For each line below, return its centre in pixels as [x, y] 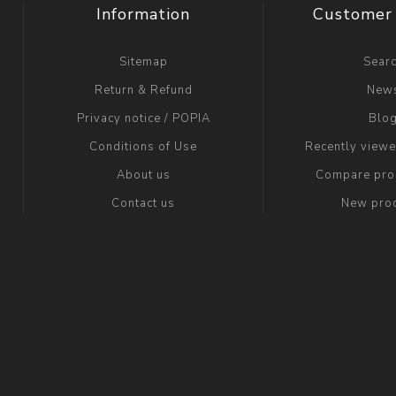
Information [144, 14]
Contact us [144, 203]
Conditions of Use [144, 146]
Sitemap [143, 61]
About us [143, 175]
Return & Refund [143, 90]
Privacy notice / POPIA [143, 118]
